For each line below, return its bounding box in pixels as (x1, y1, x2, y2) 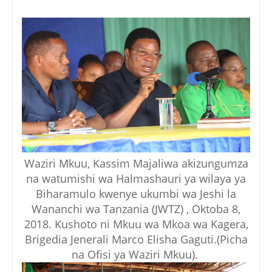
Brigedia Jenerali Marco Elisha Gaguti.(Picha (24, 232, 248, 247)
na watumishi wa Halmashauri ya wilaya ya (26, 171, 246, 186)
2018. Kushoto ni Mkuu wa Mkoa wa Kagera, (24, 217, 248, 232)
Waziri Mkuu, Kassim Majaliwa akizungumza (24, 156, 248, 171)
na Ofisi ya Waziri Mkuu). (71, 247, 201, 262)
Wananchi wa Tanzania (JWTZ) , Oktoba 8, (32, 202, 240, 217)
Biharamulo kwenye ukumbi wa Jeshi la (36, 186, 236, 202)
